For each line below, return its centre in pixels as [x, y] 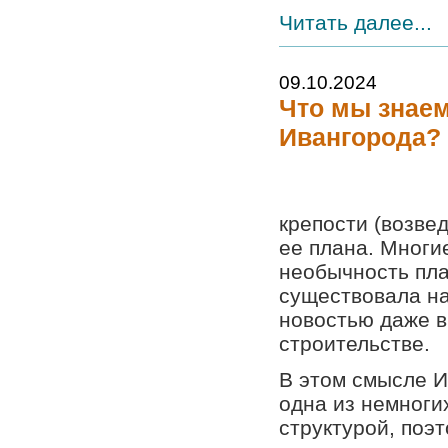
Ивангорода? [360, 137]
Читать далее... [355, 22]
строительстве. [354, 343]
